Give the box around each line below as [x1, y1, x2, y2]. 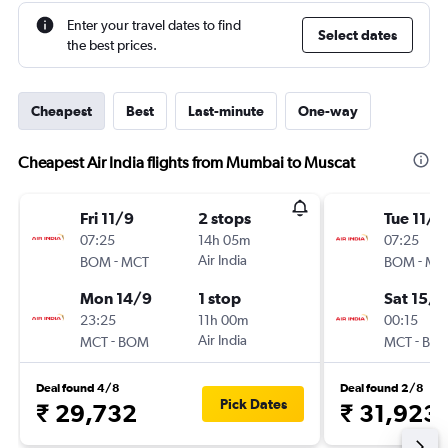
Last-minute [188, 103, 264, 119]
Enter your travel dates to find [67, 17, 241, 33]
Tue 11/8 [384, 209, 445, 227]
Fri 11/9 [80, 209, 134, 227]
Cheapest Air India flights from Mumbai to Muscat [18, 153, 355, 172]
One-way [298, 103, 358, 119]
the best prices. [67, 37, 157, 53]
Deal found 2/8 [340, 381, 424, 395]
